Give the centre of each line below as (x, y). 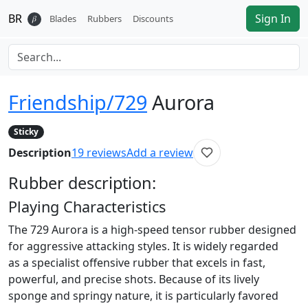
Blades (63, 18)
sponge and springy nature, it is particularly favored (143, 296)
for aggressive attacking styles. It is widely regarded (143, 246)
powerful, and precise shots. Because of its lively (134, 279)
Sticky (26, 132)
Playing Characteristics (87, 207)
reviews (107, 153)
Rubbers (104, 18)
